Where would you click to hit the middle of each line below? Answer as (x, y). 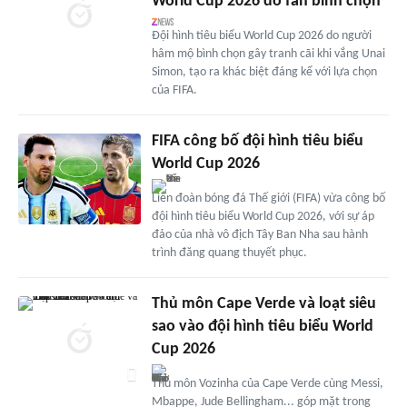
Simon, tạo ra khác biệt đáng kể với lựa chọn (264, 72)
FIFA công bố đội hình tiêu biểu (257, 141)
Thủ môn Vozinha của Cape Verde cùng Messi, (267, 383)
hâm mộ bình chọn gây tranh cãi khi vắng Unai (268, 54)
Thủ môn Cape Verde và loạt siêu (263, 303)
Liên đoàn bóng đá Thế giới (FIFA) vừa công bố (268, 198)
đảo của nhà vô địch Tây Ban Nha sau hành (259, 234)
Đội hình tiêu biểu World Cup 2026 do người (261, 35)
